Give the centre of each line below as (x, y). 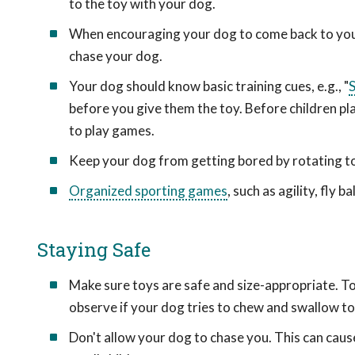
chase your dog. (116, 56)
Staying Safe (94, 250)
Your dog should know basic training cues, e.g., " (209, 86)
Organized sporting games (148, 191)
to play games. (112, 130)
